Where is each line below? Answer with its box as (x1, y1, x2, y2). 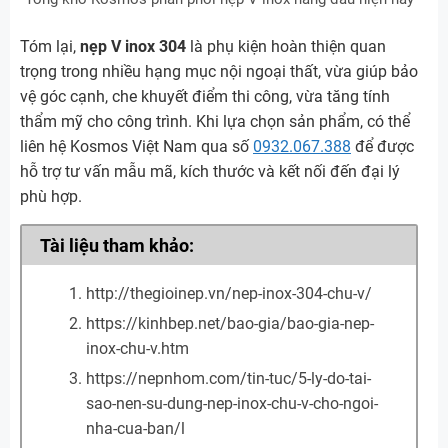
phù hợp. (20, 186, 82, 206)
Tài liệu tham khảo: (39, 235, 194, 256)
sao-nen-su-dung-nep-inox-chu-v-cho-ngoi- (86, 394, 378, 414)
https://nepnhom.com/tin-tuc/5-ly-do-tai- (86, 369, 371, 389)
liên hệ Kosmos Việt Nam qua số (20, 136, 253, 156)
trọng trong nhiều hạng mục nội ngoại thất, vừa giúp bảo (20, 61, 418, 81)
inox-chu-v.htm (86, 339, 189, 359)
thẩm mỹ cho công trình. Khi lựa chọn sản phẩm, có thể (20, 111, 410, 131)
